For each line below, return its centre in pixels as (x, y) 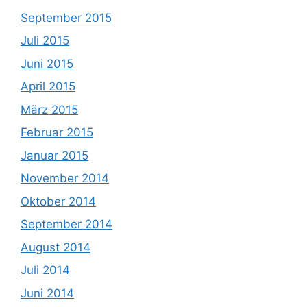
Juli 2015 (45, 40)
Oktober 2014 (58, 201)
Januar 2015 (54, 155)
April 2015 (48, 86)
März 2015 (49, 109)
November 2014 (65, 178)
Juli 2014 (45, 270)
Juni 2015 (47, 63)
